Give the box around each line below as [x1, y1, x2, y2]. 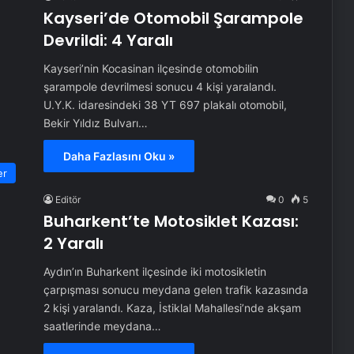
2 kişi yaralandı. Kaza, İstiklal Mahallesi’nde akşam [43, 300, 301, 314]
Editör [55, 193, 81, 205]
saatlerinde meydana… [43, 318, 161, 333]
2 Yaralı [43, 232, 104, 254]
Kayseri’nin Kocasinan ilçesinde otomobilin [43, 61, 258, 75]
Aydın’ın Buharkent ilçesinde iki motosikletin [43, 264, 266, 278]
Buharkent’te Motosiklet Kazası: [43, 209, 299, 232]
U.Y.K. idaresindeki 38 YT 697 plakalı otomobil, [43, 97, 287, 111]
